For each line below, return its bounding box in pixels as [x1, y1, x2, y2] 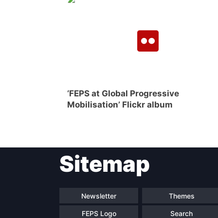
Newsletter [81, 191, 116, 200]
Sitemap [59, 150, 150, 178]
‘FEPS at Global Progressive [67, 89, 179, 99]
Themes [168, 191, 195, 200]
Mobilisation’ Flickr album [67, 100, 173, 110]
